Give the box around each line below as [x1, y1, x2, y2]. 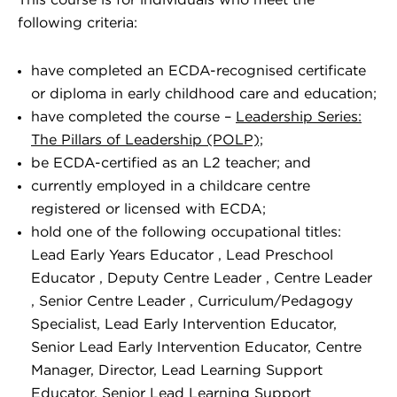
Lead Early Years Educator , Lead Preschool [31, 248, 333, 262]
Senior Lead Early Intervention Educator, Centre [31, 340, 362, 354]
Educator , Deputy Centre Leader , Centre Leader [31, 271, 372, 285]
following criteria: [18, 16, 137, 30]
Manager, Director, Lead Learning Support [31, 363, 323, 378]
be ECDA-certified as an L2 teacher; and [31, 156, 311, 170]
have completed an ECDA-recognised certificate [31, 64, 366, 78]
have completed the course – [31, 110, 236, 124]
